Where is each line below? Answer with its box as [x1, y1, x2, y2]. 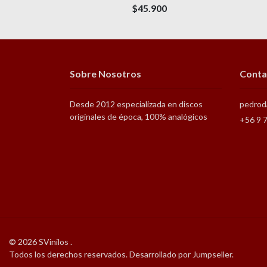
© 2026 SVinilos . [9, 236, 72, 247]
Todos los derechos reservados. [9, 249, 129, 259]
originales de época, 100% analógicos [70, 111, 207, 122]
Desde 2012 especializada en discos [70, 98, 203, 109]
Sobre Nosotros [70, 67, 141, 79]
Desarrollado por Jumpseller [129, 249, 232, 259]
